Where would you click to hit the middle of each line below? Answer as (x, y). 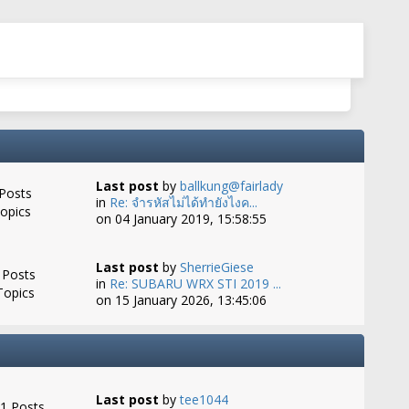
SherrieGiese (216, 267)
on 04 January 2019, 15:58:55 (181, 219)
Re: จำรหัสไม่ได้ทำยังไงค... (183, 202)
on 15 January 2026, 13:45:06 (181, 300)
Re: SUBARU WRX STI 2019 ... (195, 283)
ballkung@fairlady (231, 186)
